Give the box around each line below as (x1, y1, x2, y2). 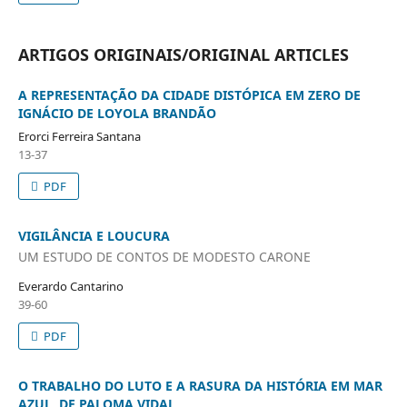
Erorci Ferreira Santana (17, 127, 141, 144)
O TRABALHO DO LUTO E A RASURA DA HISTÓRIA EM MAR (17, 377, 382, 395)
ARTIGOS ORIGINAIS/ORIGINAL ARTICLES (17, 43, 349, 65)
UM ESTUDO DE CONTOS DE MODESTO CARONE (17, 248, 311, 266)
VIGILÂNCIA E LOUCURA (17, 226, 170, 244)
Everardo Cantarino (17, 278, 124, 295)
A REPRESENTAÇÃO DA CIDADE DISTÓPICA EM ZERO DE (17, 85, 361, 104)
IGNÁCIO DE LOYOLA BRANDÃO (17, 104, 216, 122)
